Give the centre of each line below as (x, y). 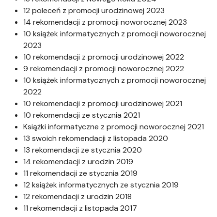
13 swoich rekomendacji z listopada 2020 (96, 139)
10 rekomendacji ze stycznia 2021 (82, 115)
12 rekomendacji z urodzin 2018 (77, 197)
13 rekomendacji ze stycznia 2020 (83, 150)
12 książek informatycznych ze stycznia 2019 (101, 185)
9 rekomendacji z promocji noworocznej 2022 (104, 69)
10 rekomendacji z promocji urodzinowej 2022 (104, 57)
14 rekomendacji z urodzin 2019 (78, 162)
